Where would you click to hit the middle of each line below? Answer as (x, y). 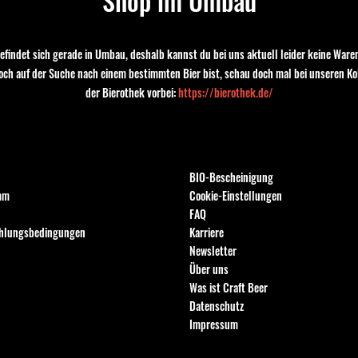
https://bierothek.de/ (225, 92)
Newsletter (213, 250)
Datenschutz (217, 305)
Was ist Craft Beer (229, 287)
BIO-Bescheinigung (232, 177)
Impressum (214, 324)
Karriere (207, 232)
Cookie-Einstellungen (236, 195)
